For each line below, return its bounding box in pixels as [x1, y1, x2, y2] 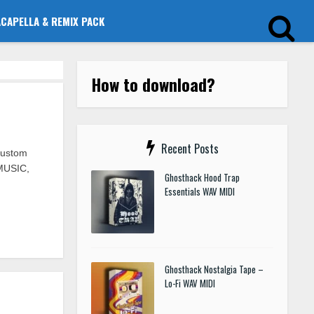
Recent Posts [161, 140, 219, 157]
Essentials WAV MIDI [165, 184, 235, 198]
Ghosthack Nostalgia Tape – [165, 262, 264, 276]
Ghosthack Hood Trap [165, 170, 240, 184]
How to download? [91, 71, 215, 97]
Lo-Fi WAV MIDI [165, 276, 215, 290]
